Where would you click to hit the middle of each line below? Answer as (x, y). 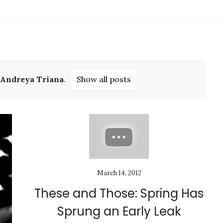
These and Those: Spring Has (119, 193)
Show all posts (104, 79)
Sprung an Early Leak (119, 211)
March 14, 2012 (119, 173)
